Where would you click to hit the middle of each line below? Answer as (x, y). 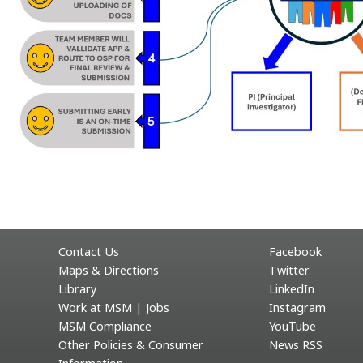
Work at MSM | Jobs (113, 307)
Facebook (295, 252)
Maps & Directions (108, 270)
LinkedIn (291, 289)
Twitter (289, 270)
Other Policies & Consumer (130, 345)
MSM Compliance (105, 326)
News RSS (295, 345)
